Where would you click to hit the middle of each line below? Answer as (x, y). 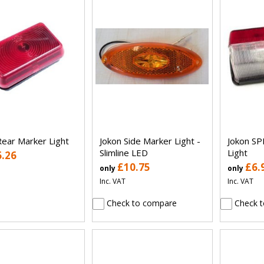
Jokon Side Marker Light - (150, 141)
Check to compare (140, 203)
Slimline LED (123, 152)
